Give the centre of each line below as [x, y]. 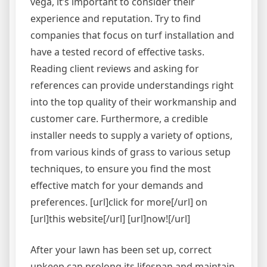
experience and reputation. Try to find [116, 18]
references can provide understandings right [132, 85]
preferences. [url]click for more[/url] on [119, 202]
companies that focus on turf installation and [132, 35]
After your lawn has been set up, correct [121, 250]
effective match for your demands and [117, 185]
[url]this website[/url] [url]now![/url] [110, 219]
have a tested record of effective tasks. [117, 52]
